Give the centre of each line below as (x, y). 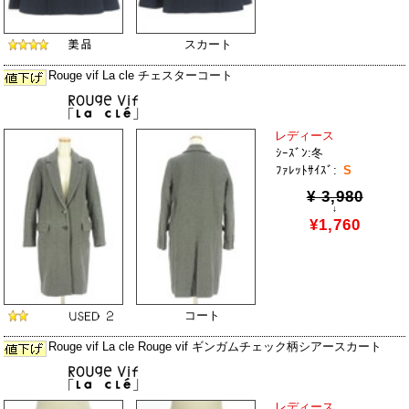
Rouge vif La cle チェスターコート (140, 75)
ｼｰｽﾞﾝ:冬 (300, 152)
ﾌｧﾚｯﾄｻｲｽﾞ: (307, 170)
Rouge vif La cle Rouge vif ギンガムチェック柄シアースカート (215, 346)
